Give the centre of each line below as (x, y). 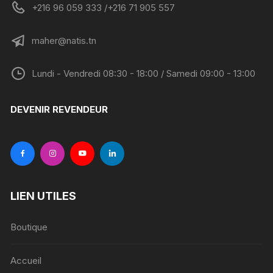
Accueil (26, 260)
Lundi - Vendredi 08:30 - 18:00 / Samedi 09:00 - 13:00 (144, 73)
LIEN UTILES (44, 196)
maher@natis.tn (64, 40)
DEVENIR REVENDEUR (59, 109)
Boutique (29, 227)
